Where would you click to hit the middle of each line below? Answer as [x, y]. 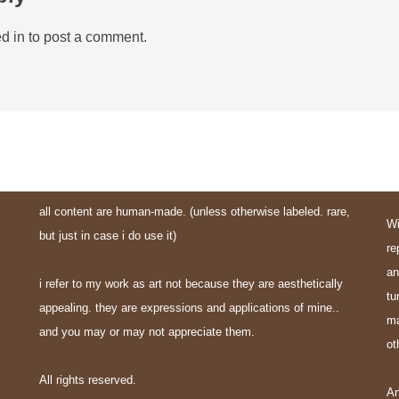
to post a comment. [85, 37]
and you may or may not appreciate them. [147, 332]
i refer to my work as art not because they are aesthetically [191, 284]
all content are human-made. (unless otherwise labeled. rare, [195, 212]
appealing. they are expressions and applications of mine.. [189, 308]
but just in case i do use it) [108, 236]
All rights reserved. [88, 380]
